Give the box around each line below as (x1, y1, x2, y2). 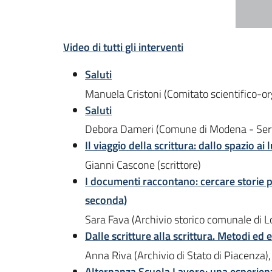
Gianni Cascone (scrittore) (85, 156, 201, 173)
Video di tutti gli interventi (63, 38, 183, 55)
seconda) (85, 192, 127, 209)
